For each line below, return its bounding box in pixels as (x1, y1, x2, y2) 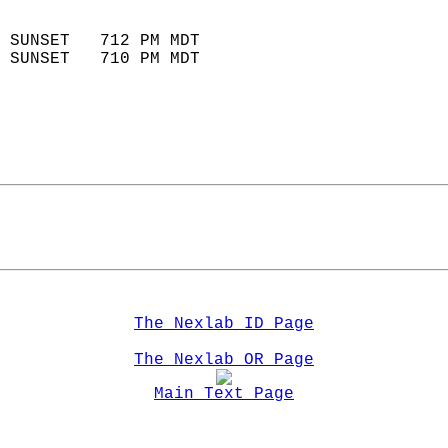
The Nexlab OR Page (134, 351, 314, 369)
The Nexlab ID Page (134, 315, 314, 333)
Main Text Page (154, 385, 294, 403)
